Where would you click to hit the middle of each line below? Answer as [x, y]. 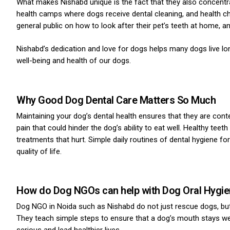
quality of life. [39, 151]
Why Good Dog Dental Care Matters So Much [116, 100]
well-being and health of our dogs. [74, 61]
